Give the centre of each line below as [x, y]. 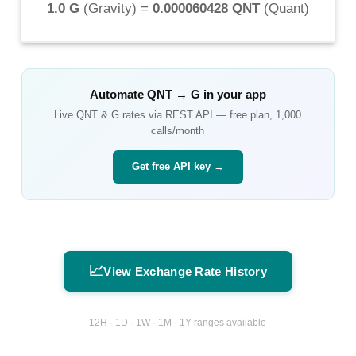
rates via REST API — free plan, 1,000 [211, 114]
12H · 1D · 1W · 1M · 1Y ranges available [178, 323]
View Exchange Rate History [186, 271]
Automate [118, 94]
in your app [233, 94]
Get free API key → [178, 166]
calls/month [178, 130]
